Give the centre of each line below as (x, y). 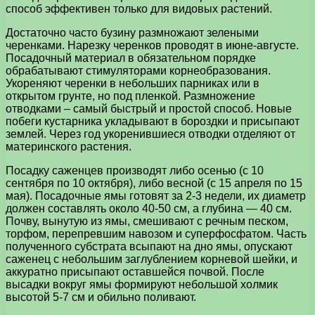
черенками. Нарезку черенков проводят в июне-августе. (152, 45)
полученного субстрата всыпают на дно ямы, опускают (149, 246)
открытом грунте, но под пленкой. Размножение (130, 96)
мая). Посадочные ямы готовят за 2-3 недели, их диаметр (156, 195)
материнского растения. (69, 146)
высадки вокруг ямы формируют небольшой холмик (142, 284)
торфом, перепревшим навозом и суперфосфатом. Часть (156, 233)
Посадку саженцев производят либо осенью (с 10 (135, 170)
